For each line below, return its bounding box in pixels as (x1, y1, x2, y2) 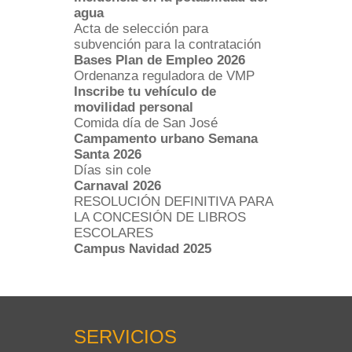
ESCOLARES (74, 225, 153, 240)
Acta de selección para (74, 21, 208, 36)
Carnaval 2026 (74, 178, 161, 193)
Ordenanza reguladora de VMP (74, 68, 255, 83)
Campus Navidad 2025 (74, 241, 211, 256)
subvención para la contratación (74, 37, 261, 52)
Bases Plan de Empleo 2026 (74, 53, 245, 68)
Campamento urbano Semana (74, 131, 258, 146)
